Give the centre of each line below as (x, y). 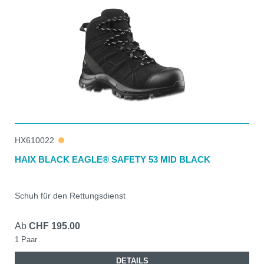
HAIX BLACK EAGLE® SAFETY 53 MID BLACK (113, 159)
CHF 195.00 (55, 226)
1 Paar (26, 239)
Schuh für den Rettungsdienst (70, 195)
